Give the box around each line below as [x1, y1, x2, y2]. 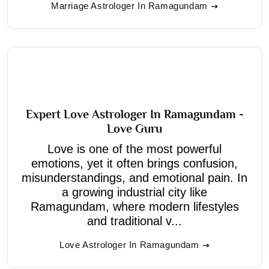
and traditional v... [87, 214, 182, 228]
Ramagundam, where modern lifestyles [30, 199, 239, 213]
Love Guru [107, 121, 162, 135]
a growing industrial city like [62, 185, 207, 199]
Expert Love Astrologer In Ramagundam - [25, 107, 244, 121]
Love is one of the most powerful [47, 142, 222, 156]
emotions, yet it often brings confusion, [31, 156, 238, 170]
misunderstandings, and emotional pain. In [22, 171, 247, 184]
